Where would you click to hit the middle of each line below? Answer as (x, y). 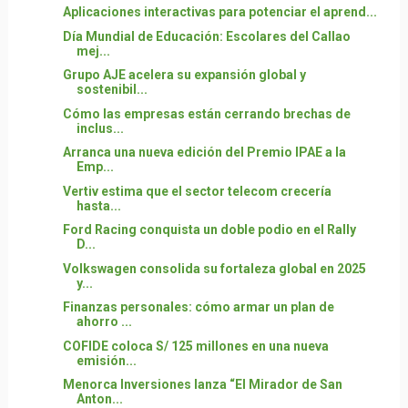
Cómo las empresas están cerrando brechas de (206, 113)
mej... (93, 51)
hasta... (98, 205)
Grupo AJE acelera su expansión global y (184, 75)
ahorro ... (104, 321)
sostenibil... (112, 89)
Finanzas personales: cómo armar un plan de (198, 307)
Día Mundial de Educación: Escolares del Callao (206, 36)
